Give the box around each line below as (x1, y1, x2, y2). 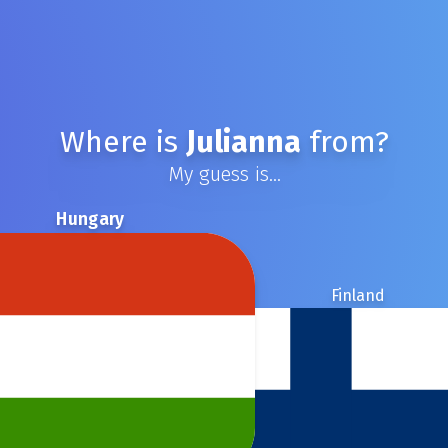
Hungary (55, 208, 125, 230)
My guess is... (167, 162, 281, 186)
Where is (59, 124, 186, 160)
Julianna (185, 124, 301, 160)
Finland (331, 286, 385, 305)
